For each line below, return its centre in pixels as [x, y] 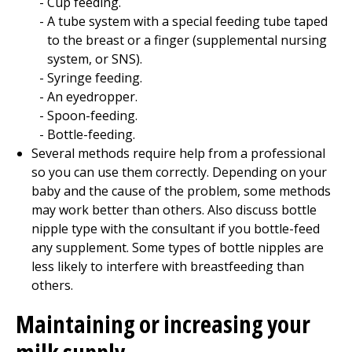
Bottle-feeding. [91, 134]
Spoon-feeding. [92, 115]
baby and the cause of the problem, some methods [181, 191]
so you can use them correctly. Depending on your [179, 172]
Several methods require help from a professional [178, 153]
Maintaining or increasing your [163, 324]
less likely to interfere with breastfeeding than [168, 266]
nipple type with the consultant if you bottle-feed [176, 229]
